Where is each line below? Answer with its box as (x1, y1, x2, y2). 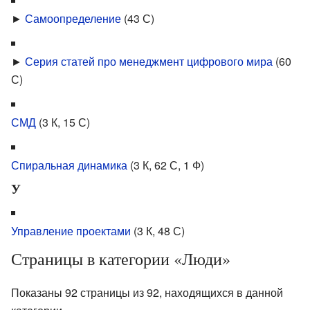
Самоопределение (25, 10, 121, 26)
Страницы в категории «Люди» (11, 247, 230, 270)
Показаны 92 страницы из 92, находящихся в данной (11, 284, 283, 300)
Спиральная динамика (11, 156, 127, 173)
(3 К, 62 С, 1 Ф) (130, 156, 204, 173)
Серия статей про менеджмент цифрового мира (25, 53, 273, 69)
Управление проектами (11, 222, 131, 239)
